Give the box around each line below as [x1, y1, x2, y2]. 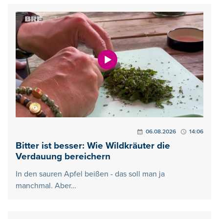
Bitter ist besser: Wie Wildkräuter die [16, 140, 170, 152]
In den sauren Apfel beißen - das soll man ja [16, 169, 165, 179]
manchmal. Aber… [16, 181, 76, 191]
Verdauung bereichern [16, 151, 110, 163]
